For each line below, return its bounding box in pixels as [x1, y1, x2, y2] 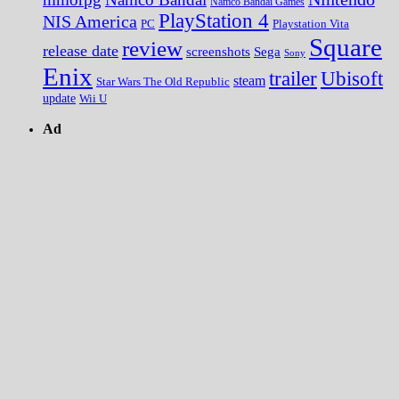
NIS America [43, 11, 137, 31]
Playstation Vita [273, 17, 349, 30]
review [122, 36, 183, 61]
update [43, 91, 76, 105]
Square [309, 32, 382, 61]
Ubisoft [321, 67, 383, 90]
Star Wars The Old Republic [96, 75, 230, 88]
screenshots [186, 43, 250, 59]
